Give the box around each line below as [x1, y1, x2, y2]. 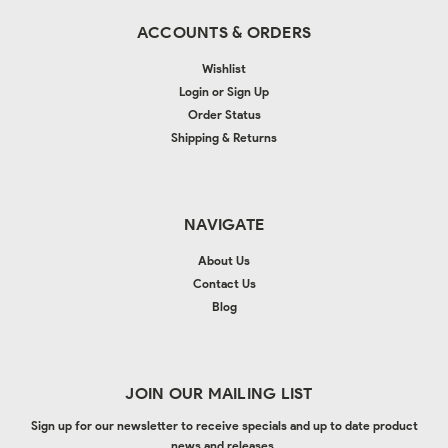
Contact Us [192, 275, 256, 291]
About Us [198, 252, 250, 268]
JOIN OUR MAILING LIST [125, 383, 313, 403]
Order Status [187, 106, 261, 122]
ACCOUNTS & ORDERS [136, 22, 312, 42]
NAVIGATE [184, 214, 264, 234]
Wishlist [202, 60, 246, 76]
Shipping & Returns [171, 129, 277, 145]
